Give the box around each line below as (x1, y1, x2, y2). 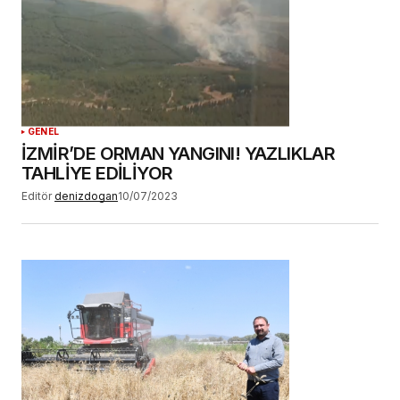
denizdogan (54, 188, 118, 203)
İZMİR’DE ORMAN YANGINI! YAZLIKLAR (21, 142, 336, 164)
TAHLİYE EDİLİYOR (21, 162, 173, 184)
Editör (21, 188, 52, 203)
